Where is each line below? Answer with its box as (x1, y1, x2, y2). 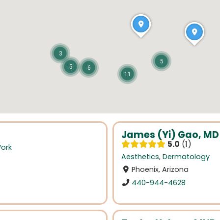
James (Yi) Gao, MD (121, 128, 219, 141)
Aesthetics (121, 152, 159, 162)
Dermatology (163, 152, 210, 162)
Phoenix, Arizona (132, 165, 189, 175)
